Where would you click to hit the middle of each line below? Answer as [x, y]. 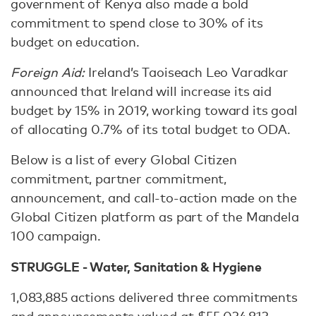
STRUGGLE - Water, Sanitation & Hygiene [136, 266]
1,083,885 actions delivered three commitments [154, 297]
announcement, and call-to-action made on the [154, 197]
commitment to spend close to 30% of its [137, 23]
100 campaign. [56, 236]
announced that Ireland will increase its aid [141, 91]
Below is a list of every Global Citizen [124, 159]
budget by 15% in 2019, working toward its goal [154, 110]
